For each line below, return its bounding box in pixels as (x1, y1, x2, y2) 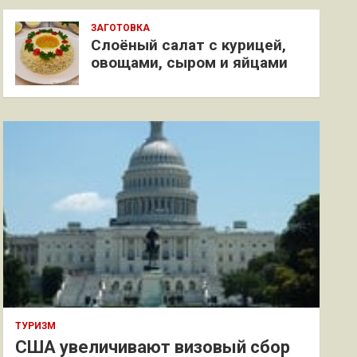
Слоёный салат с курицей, (91, 36, 287, 54)
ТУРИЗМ (15, 320, 57, 331)
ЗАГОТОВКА (91, 22, 151, 33)
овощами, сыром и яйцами (91, 53, 288, 72)
